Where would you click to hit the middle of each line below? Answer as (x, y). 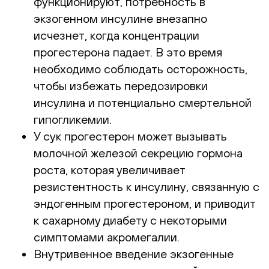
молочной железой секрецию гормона (138, 153)
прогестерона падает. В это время (128, 52)
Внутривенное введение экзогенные (134, 253)
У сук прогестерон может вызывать (130, 136)
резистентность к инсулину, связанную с (147, 186)
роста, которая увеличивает (109, 169)
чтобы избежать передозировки (121, 85)
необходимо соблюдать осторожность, (141, 68)
